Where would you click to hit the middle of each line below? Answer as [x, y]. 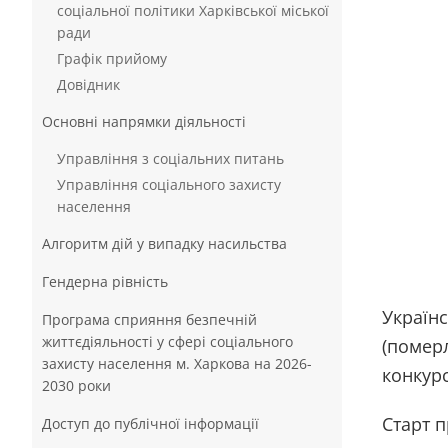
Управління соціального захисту [169, 184]
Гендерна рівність [105, 281]
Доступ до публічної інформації [150, 423]
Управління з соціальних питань [170, 158]
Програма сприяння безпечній [149, 319]
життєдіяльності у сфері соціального [167, 341]
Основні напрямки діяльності [144, 121]
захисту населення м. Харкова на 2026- [177, 363]
